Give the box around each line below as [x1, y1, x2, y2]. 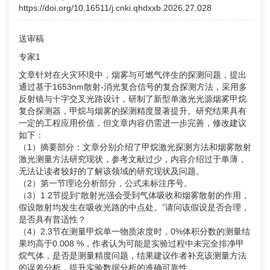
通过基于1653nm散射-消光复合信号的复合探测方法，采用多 [19, 82, 247, 92]
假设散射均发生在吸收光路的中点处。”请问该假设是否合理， [19, 202, 250, 213]
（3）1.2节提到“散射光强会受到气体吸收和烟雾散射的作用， [19, 190, 250, 201]
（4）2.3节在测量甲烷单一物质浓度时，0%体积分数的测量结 [19, 227, 250, 237]
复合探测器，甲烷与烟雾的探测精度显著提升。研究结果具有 [19, 106, 246, 116]
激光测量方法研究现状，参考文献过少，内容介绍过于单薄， [19, 154, 246, 165]
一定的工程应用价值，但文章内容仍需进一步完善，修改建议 [19, 118, 246, 128]
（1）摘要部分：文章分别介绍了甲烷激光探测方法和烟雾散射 [19, 142, 251, 152]
